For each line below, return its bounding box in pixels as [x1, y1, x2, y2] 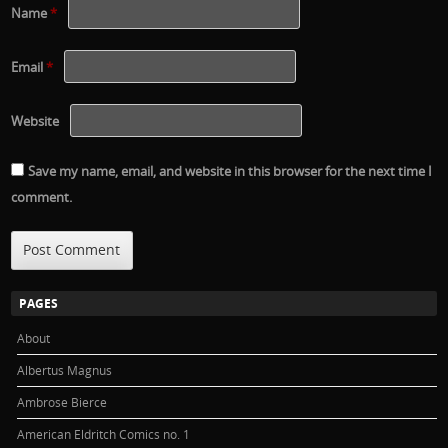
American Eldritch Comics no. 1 [17, 425, 191, 442]
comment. [11, 188, 73, 207]
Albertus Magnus [17, 361, 113, 378]
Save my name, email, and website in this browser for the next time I [28, 162, 433, 181]
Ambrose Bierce [17, 393, 108, 410]
